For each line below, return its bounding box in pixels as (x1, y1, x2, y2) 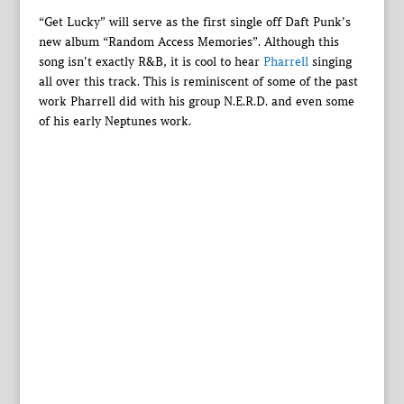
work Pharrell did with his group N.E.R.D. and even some (38, 94, 354, 109)
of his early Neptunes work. (38, 114, 191, 129)
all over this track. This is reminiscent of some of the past (38, 74, 358, 89)
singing (308, 54, 352, 69)
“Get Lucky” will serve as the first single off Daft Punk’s (38, 14, 351, 30)
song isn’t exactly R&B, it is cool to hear (38, 54, 263, 69)
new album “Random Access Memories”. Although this (38, 34, 339, 50)
